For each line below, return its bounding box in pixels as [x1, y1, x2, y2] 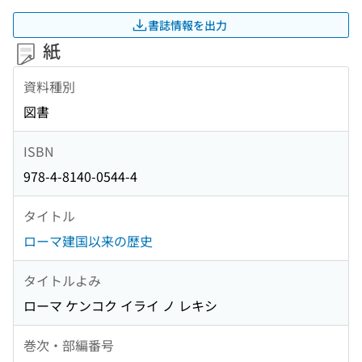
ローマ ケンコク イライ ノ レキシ [23, 296, 217, 316]
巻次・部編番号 [23, 335, 114, 355]
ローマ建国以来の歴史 [23, 231, 153, 251]
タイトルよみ [23, 270, 101, 290]
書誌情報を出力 [148, 16, 227, 33]
